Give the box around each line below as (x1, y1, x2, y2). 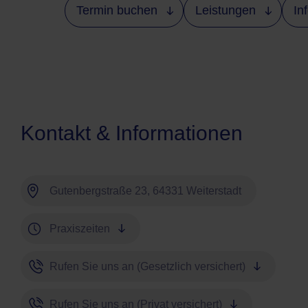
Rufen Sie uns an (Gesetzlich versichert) (49, 261, 245, 273)
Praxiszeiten (49, 223, 110, 235)
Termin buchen (76, 3, 157, 18)
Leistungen (195, 3, 256, 18)
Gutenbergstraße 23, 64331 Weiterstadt (49, 185, 241, 197)
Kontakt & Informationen (21, 122, 243, 145)
